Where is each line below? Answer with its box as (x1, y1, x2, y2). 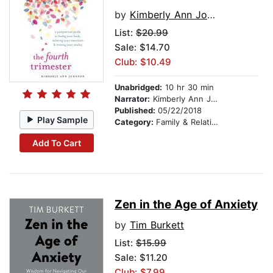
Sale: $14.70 (115, 41, 170, 54)
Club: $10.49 (115, 56, 171, 68)
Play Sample (37, 114, 88, 125)
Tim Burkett (130, 219, 184, 232)
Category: (115, 117, 156, 127)
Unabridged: (115, 82, 162, 93)
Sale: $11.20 (115, 252, 168, 264)
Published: (115, 105, 158, 116)
